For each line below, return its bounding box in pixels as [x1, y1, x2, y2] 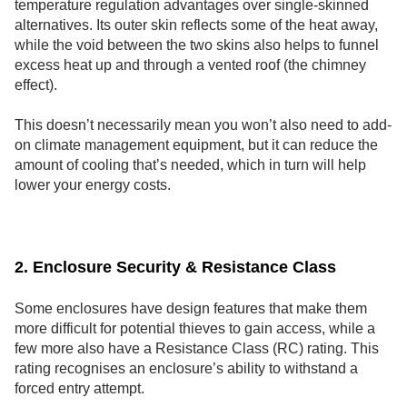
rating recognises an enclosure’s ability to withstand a [15, 361, 358, 377]
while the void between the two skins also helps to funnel [15, 36, 379, 53]
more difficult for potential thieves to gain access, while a [15, 321, 375, 337]
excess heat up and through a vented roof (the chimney [15, 56, 366, 73]
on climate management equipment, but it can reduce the [15, 137, 378, 154]
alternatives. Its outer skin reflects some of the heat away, [15, 16, 378, 33]
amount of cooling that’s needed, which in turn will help [15, 157, 366, 174]
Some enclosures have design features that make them [15, 301, 367, 317]
